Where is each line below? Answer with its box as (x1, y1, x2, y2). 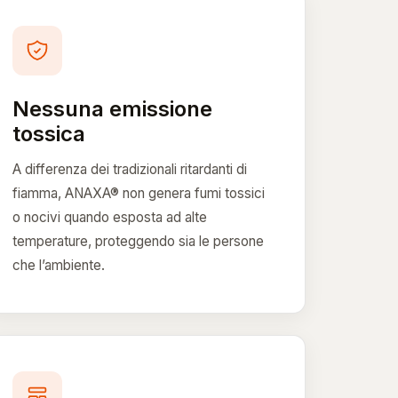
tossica (12, 120, 86, 147)
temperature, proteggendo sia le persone (12, 232, 265, 250)
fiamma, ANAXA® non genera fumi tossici (12, 184, 266, 202)
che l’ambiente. (12, 256, 106, 274)
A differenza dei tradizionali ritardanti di (12, 160, 248, 178)
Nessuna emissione (12, 95, 213, 122)
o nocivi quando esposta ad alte (12, 208, 208, 226)
